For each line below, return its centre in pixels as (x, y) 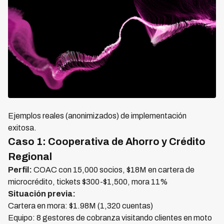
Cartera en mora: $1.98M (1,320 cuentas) (80, 206)
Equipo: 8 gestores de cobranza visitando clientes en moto (110, 218)
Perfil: (20, 170)
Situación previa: (42, 194)
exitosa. (22, 128)
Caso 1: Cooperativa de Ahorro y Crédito (107, 141)
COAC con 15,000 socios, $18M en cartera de (113, 170)
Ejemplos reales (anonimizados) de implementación (97, 116)
